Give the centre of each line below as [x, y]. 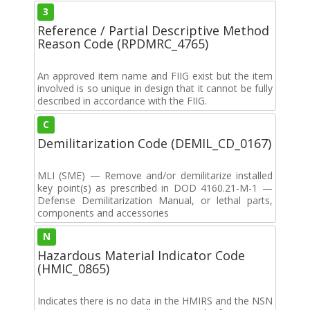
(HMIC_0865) [73, 268]
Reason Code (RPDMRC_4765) [123, 43]
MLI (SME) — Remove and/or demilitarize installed [155, 175]
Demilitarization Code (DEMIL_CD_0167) [154, 143]
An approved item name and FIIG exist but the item [155, 75]
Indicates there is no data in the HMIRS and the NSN [155, 300]
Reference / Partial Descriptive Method [153, 30]
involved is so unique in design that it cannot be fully [155, 88]
